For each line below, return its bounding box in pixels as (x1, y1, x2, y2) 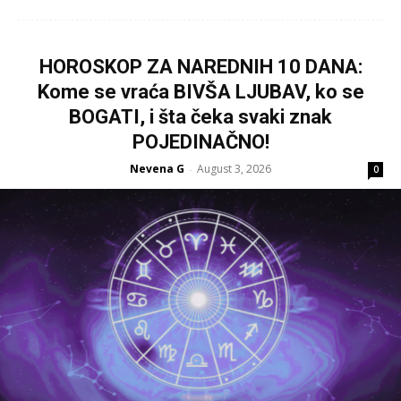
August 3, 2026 (197, 160, 271, 176)
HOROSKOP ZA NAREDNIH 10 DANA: (38, 55, 363, 78)
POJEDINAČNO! (132, 130, 269, 153)
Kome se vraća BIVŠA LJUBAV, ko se (37, 80, 364, 103)
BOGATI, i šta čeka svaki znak (69, 105, 332, 128)
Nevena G (130, 160, 184, 176)
